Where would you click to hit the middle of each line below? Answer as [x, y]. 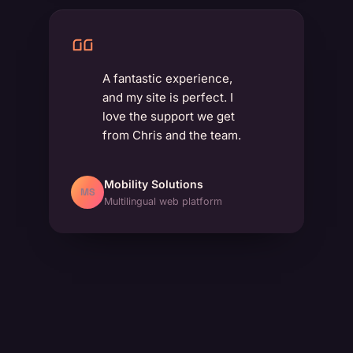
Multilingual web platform [163, 202]
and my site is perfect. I [168, 98]
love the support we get [169, 117]
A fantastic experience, [168, 79]
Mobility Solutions [154, 184]
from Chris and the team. [172, 136]
